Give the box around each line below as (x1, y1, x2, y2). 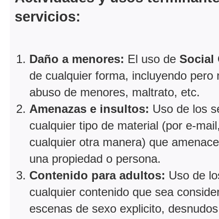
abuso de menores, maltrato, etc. (29, 85, 200, 99)
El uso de (124, 52, 179, 66)
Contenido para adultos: (29, 168, 165, 182)
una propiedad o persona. (29, 152, 161, 165)
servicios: (15, 8, 81, 24)
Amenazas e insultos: (29, 102, 149, 115)
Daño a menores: (29, 52, 124, 66)
